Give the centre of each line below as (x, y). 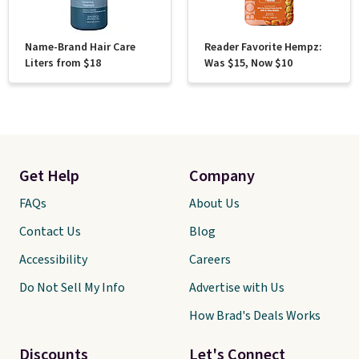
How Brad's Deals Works (255, 316)
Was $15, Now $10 (248, 63)
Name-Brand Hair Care (80, 47)
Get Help (49, 176)
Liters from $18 (63, 63)
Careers (210, 260)
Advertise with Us (237, 288)
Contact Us (50, 232)
